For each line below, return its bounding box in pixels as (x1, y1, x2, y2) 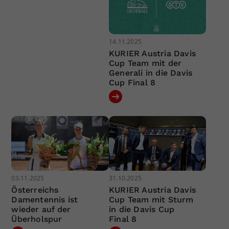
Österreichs (11, 185, 59, 195)
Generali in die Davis (108, 67, 193, 78)
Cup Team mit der (108, 58, 182, 68)
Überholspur (11, 214, 62, 224)
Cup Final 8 (108, 77, 156, 87)
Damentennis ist (11, 195, 78, 205)
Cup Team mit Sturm (108, 195, 194, 205)
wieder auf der (11, 204, 71, 215)
